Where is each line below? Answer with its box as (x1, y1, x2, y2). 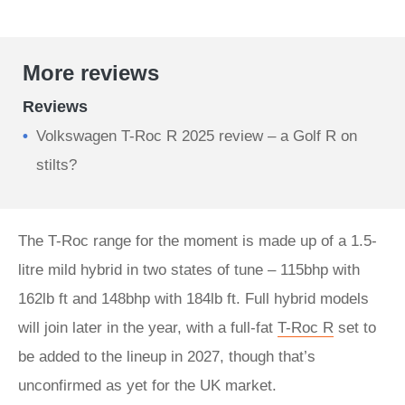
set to (334, 319, 376, 336)
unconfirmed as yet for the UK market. (18, 377, 277, 394)
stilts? (36, 156, 77, 174)
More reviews (23, 61, 159, 85)
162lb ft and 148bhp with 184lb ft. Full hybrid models (18, 290, 369, 307)
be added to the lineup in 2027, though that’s (18, 348, 316, 365)
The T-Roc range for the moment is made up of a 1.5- (18, 232, 377, 250)
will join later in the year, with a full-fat (18, 319, 278, 336)
